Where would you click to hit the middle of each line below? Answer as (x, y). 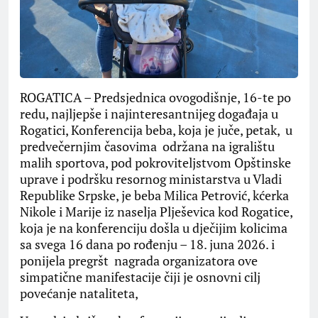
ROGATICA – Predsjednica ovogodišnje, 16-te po (155, 97)
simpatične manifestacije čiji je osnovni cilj (140, 277)
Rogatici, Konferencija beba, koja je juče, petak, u (156, 130)
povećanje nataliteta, (79, 293)
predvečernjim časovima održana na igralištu (147, 146)
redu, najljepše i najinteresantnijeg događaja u (149, 114)
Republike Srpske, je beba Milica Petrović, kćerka (154, 195)
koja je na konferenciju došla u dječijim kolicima (154, 228)
